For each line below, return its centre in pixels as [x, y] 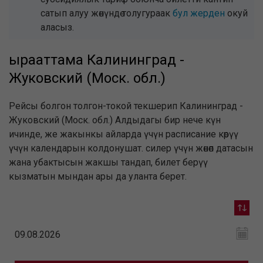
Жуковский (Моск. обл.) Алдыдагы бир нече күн [115, 120]
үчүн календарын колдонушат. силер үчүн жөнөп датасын [131, 148]
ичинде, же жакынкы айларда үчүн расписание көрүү [124, 134]
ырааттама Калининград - [97, 60]
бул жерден [199, 13]
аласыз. [57, 27]
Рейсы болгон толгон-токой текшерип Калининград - [126, 106]
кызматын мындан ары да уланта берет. [98, 176]
